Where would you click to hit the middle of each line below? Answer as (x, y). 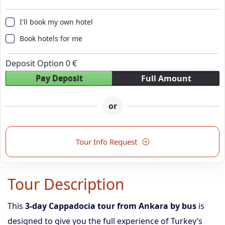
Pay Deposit (59, 78)
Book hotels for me (51, 38)
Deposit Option (36, 63)
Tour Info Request (106, 142)
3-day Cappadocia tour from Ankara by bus (111, 206)
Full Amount (166, 78)
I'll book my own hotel (56, 22)
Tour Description (66, 184)
